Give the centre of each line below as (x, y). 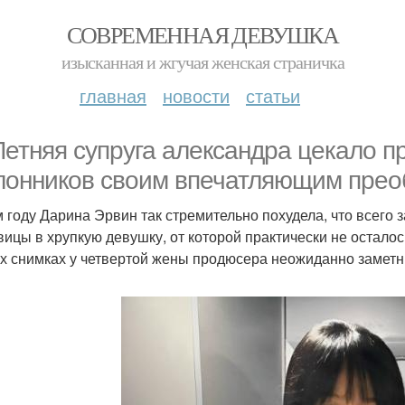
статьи (273, 95)
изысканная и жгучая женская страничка (202, 62)
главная (113, 95)
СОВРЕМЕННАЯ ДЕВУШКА (202, 34)
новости (196, 95)
